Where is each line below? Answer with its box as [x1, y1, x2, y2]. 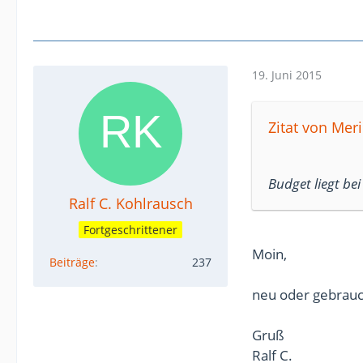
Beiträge [49, 254, 95, 270]
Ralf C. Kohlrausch [68, 193, 193, 213]
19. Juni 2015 [252, 67, 322, 83]
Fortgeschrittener [83, 221, 177, 237]
